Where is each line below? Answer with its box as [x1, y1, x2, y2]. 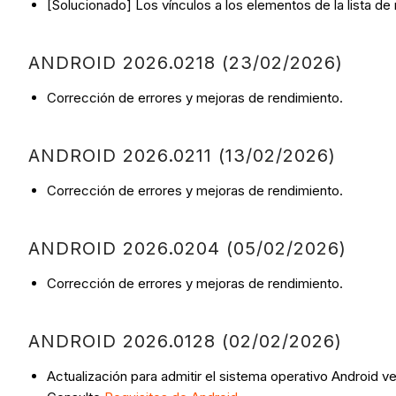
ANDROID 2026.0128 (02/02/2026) [28, 331, 342, 353]
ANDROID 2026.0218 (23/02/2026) [28, 52, 343, 74]
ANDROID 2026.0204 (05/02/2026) [28, 238, 346, 260]
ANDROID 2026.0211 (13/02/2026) [28, 145, 336, 167]
